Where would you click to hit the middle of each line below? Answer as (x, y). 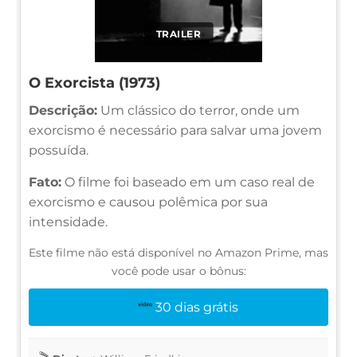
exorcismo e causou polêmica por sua (148, 202)
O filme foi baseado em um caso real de (188, 182)
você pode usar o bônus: (178, 271)
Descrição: (63, 110)
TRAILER (178, 33)
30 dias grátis (197, 307)
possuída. (59, 150)
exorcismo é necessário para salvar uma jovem (175, 130)
